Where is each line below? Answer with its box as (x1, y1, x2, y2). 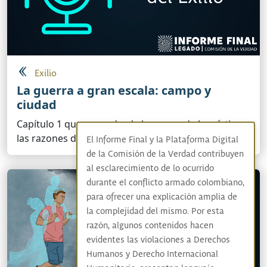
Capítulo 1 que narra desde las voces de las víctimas (17, 117, 250, 131)
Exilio (35, 67, 57, 79)
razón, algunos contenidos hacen (86, 221, 213, 231)
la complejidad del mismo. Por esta (86, 206, 224, 217)
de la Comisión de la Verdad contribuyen (86, 149, 244, 160)
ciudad (17, 96, 57, 113)
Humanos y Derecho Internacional (86, 249, 218, 260)
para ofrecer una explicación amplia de (86, 192, 237, 203)
